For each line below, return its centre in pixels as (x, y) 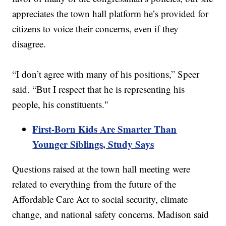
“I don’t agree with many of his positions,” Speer (106, 74)
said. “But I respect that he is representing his (99, 89)
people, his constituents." (61, 104)
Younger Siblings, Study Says (93, 144)
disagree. (29, 44)
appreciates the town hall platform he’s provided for (110, 14)
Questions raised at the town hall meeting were (101, 169)
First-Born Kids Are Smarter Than (105, 129)
